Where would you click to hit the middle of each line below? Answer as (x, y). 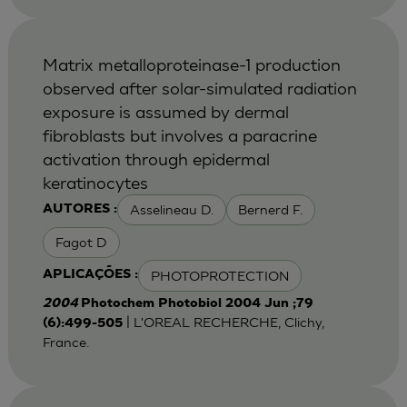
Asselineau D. (171, 210)
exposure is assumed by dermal (165, 111)
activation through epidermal (156, 158)
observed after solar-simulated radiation (199, 87)
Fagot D (81, 243)
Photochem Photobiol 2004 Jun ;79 (197, 303)
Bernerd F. (271, 210)
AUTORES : (79, 209)
